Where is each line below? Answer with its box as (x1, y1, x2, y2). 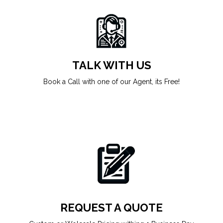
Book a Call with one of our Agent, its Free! (43, 78, 180, 86)
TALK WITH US (72, 59, 151, 72)
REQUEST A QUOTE (60, 201, 163, 215)
